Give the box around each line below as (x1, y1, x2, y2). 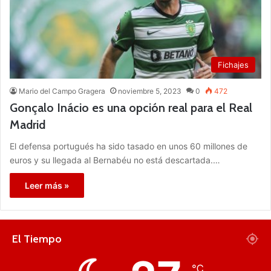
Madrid (10, 117, 45, 132)
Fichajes (218, 59, 249, 70)
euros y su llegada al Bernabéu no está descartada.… (10, 154, 220, 165)
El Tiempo (12, 232, 62, 246)
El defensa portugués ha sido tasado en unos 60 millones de (10, 140, 247, 151)
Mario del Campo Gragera (19, 86, 105, 96)
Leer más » (25, 180, 69, 191)
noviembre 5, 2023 (118, 86, 181, 96)
